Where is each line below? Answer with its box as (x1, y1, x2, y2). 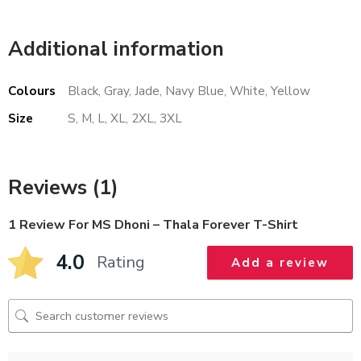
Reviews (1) (8, 174, 118, 202)
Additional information (8, 35, 224, 64)
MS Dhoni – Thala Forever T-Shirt (92, 216, 298, 234)
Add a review (231, 255, 329, 272)
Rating (97, 251, 145, 274)
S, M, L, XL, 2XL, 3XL (68, 110, 182, 127)
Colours (8, 82, 56, 100)
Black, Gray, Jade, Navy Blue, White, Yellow (68, 82, 310, 100)
